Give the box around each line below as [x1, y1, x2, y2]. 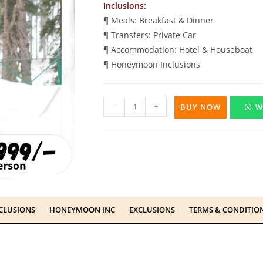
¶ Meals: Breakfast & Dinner [103, 15, 214, 26]
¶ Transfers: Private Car [103, 29, 196, 41]
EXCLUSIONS [129, 205, 175, 215]
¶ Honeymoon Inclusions [103, 59, 200, 70]
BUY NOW [180, 102, 221, 112]
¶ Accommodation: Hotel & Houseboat [103, 44, 252, 55]
